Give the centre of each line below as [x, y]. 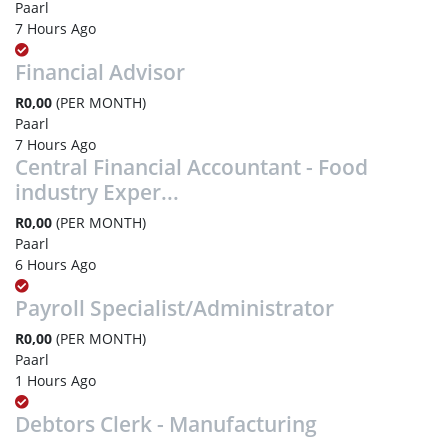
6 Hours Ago [55, 264]
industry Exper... [97, 191]
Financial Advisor [100, 71]
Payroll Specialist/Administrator [174, 307]
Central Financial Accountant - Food [191, 166]
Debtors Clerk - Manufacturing [166, 423]
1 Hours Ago [55, 380]
